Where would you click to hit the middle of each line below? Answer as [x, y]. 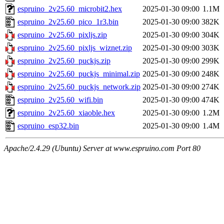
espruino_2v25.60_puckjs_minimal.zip [79, 74]
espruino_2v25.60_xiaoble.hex [66, 113]
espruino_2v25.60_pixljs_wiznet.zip [75, 48]
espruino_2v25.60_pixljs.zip [62, 35]
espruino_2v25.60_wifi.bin [60, 100]
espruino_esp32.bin [48, 126]
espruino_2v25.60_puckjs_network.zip [79, 87]
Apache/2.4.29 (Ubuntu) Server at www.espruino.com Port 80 [102, 148]
